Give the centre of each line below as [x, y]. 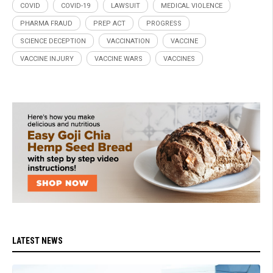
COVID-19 [76, 5]
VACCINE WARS [119, 58]
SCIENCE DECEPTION [53, 41]
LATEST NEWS [37, 240]
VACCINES [179, 58]
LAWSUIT [126, 5]
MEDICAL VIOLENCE [192, 5]
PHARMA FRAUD [46, 23]
